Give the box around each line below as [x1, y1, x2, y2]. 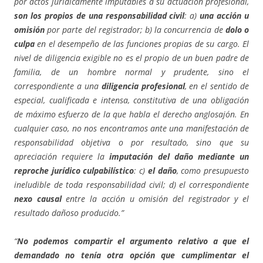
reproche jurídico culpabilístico [14, 165, 134, 177]
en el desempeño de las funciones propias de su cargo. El [35, 38, 249, 50]
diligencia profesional [101, 80, 185, 92]
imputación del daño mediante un [109, 151, 249, 163]
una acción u [200, 10, 249, 22]
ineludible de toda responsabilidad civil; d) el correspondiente [14, 179, 249, 191]
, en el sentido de [184, 80, 249, 92]
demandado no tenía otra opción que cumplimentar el [14, 249, 249, 261]
